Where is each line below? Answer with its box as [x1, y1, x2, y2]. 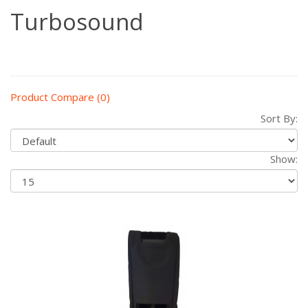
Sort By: [261, 111, 298, 125]
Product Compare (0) [10, 90, 110, 104]
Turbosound [10, 6, 144, 37]
